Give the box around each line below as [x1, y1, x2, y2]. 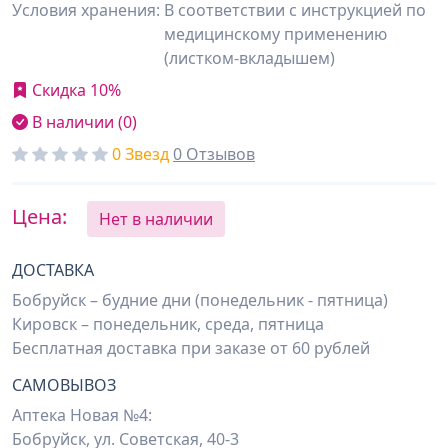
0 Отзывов [173, 143, 255, 165]
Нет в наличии [99, 208, 213, 230]
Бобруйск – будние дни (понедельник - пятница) [12, 289, 388, 311]
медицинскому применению [164, 23, 387, 45]
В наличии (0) [28, 111, 137, 133]
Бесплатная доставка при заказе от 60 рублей [12, 337, 370, 359]
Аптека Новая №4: [12, 404, 152, 426]
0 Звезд [112, 143, 169, 165]
